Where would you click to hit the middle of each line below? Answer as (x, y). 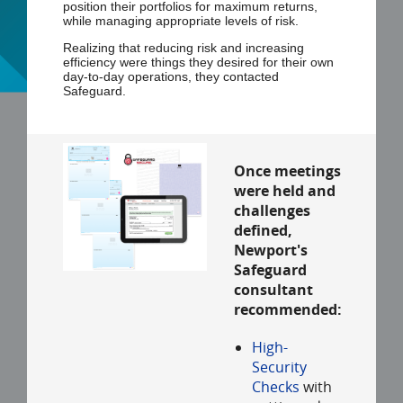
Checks (276, 387)
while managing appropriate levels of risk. (181, 21)
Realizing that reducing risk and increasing (184, 48)
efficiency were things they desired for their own (198, 62)
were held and (285, 191)
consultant (274, 290)
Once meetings (288, 171)
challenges (273, 210)
